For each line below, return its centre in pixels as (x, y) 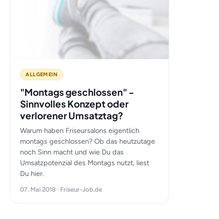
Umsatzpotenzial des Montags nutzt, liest (85, 163)
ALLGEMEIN (42, 75)
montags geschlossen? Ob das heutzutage (88, 141)
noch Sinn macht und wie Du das (72, 152)
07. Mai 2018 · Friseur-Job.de (61, 189)
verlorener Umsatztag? (72, 115)
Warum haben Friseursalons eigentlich (80, 131)
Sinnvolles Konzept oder (75, 104)
